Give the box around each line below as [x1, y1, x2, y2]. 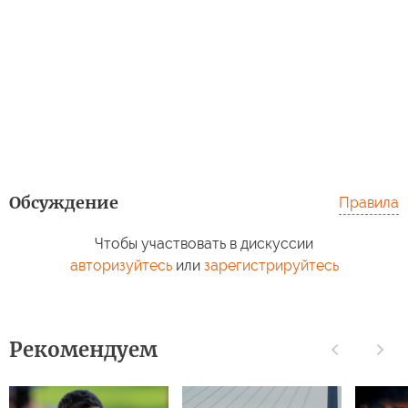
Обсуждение [9, 191, 118, 213]
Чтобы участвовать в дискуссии [95, 234, 313, 252]
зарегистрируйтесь [203, 256, 339, 274]
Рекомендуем [9, 336, 158, 362]
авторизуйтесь [69, 256, 172, 274]
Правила [339, 193, 399, 211]
